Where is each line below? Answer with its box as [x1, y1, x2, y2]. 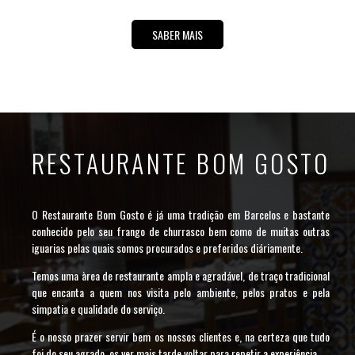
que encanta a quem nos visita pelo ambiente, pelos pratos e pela [32, 284, 330, 301]
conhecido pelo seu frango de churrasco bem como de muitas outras [32, 223, 330, 240]
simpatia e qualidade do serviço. [32, 300, 165, 318]
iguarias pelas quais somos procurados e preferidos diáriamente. [32, 239, 303, 257]
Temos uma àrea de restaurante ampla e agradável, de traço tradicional [32, 267, 330, 284]
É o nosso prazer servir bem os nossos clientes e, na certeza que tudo [32, 328, 330, 345]
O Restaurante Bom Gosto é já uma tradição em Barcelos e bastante [32, 206, 330, 223]
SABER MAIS [152, 26, 203, 44]
